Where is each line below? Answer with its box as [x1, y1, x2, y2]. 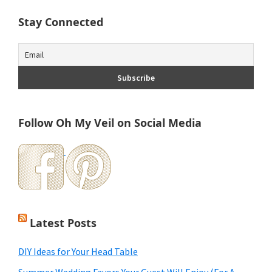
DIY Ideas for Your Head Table [18, 245, 138, 258]
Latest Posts [30, 216, 97, 231]
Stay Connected [18, 15, 103, 30]
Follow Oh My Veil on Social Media [18, 115, 202, 131]
